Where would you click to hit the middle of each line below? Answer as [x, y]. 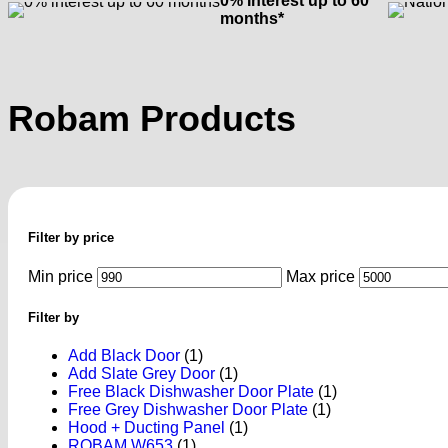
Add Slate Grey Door [141, 374]
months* [252, 19]
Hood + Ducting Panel [146, 428]
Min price [60, 276]
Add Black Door [124, 356]
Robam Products [152, 118]
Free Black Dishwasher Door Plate [191, 392]
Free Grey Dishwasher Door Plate [188, 410]
